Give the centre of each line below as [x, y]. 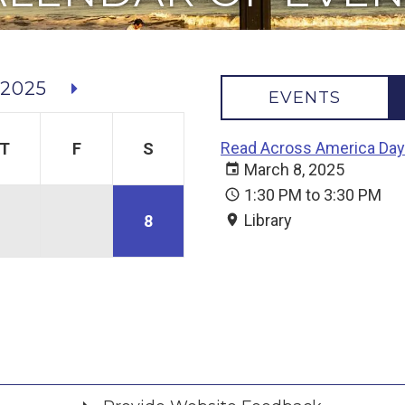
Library [268, 220]
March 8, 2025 [294, 170]
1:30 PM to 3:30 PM [313, 195]
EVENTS [305, 98]
